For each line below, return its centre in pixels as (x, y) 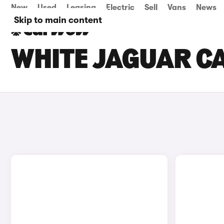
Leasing (81, 7)
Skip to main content (58, 20)
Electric (120, 7)
